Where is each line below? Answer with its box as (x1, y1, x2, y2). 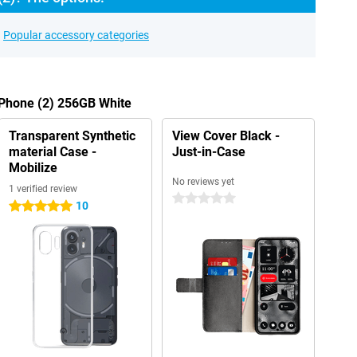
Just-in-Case (171, 144, 245, 159)
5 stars (8, 200, 43, 213)
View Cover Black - (171, 128, 280, 143)
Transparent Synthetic (8, 128, 135, 143)
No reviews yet (171, 176, 234, 187)
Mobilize (8, 160, 57, 175)
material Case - (8, 144, 96, 159)
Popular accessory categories (3, 29, 149, 41)
